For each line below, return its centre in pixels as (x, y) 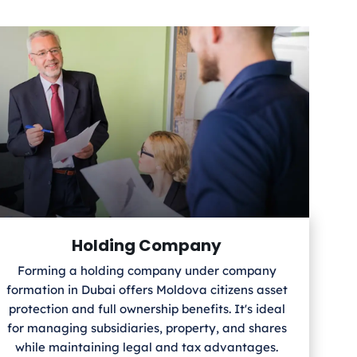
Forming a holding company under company (147, 271)
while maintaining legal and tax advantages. (147, 347)
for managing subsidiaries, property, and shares (147, 328)
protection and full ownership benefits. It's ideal (147, 309)
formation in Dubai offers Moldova (106, 290)
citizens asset (249, 290)
